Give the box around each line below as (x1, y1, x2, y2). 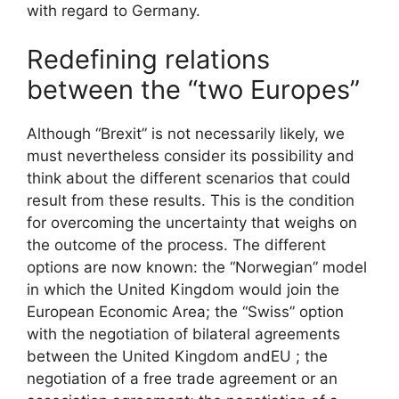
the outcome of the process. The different (27, 236, 326, 254)
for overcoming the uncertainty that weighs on (27, 214, 357, 232)
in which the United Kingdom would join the (27, 281, 339, 298)
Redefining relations (27, 44, 270, 75)
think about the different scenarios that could (27, 169, 351, 187)
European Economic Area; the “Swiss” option (27, 303, 344, 321)
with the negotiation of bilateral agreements (27, 325, 340, 343)
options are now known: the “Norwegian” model (27, 258, 367, 276)
